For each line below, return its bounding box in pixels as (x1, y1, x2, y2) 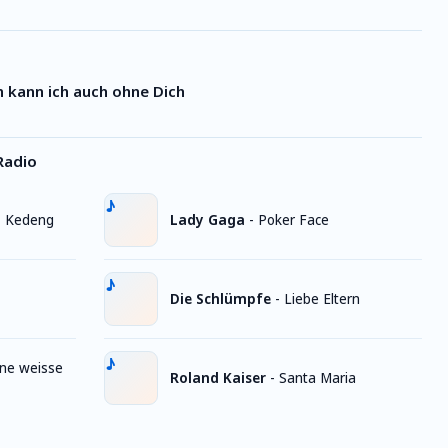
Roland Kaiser (170, 368, 266, 387)
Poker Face (258, 210, 329, 229)
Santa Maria (279, 368, 356, 387)
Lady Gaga (170, 210, 245, 229)
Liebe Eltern (284, 289, 360, 308)
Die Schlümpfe (170, 289, 271, 308)
